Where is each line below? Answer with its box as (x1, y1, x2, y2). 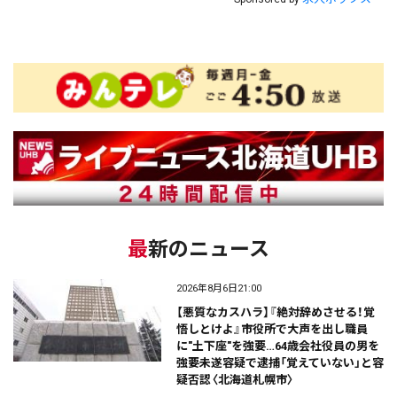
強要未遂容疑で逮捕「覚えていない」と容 (175, 356, 384, 370)
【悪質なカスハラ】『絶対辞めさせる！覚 (175, 306, 375, 320)
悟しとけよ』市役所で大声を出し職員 (175, 323, 368, 337)
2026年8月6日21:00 (175, 283, 261, 295)
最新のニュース (148, 237, 269, 261)
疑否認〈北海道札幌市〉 (175, 373, 294, 387)
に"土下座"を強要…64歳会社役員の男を (175, 339, 379, 354)
